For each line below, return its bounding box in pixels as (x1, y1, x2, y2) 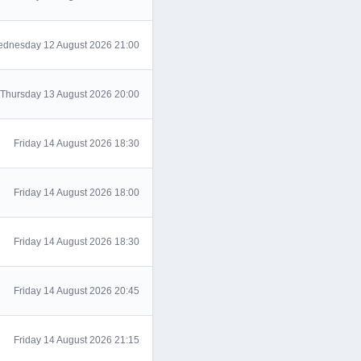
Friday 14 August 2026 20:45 (14, 285, 139, 297)
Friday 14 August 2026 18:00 (14, 187, 139, 198)
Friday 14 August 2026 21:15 (14, 334, 139, 346)
